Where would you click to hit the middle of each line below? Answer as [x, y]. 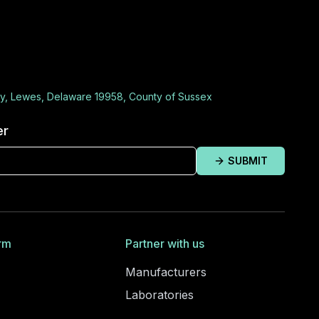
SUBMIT [248, 161]
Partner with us [165, 244]
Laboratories [159, 295]
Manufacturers [166, 272]
